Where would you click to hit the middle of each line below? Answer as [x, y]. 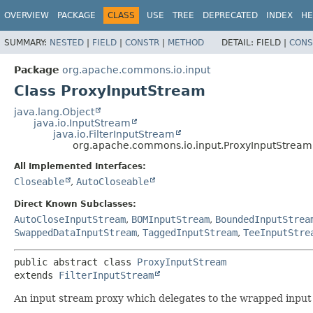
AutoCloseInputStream [70, 219]
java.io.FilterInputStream [114, 134]
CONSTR [142, 42]
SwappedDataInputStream [75, 232]
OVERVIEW [27, 15]
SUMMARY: [27, 42]
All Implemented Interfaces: [80, 166]
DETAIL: [239, 42]
